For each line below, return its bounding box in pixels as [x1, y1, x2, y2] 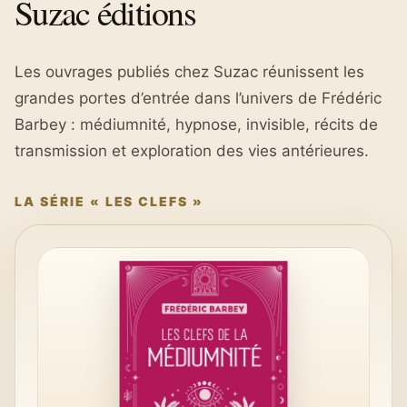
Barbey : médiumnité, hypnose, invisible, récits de [15, 115, 378, 134]
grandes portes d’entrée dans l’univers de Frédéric [15, 89, 382, 107]
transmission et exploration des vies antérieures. [15, 142, 369, 160]
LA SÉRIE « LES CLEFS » [15, 194, 204, 209]
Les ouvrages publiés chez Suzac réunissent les [15, 63, 364, 81]
